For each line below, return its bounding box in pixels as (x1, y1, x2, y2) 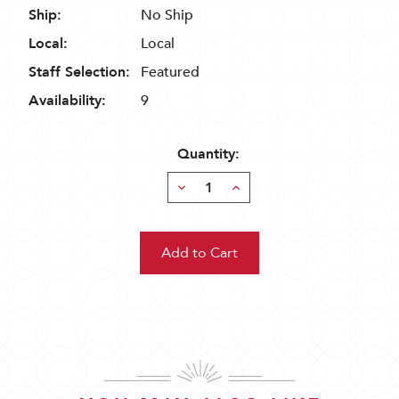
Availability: (28, 91, 106, 110)
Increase (228, 177, 282, 197)
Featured (141, 62, 199, 82)
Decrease (174, 177, 235, 197)
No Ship (141, 5, 193, 25)
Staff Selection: (28, 62, 130, 82)
